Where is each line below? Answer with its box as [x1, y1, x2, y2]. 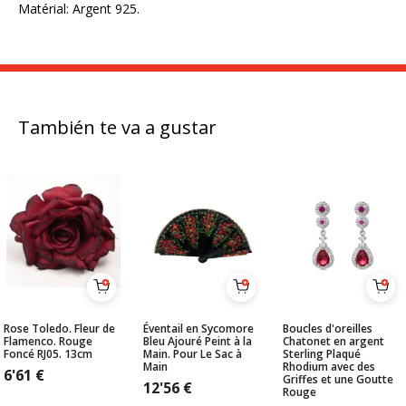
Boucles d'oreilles [283, 321, 372, 336]
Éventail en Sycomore [143, 321, 254, 336]
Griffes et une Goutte [283, 372, 393, 387]
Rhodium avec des [283, 359, 375, 374]
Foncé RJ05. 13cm [4, 346, 92, 362]
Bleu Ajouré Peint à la [143, 333, 252, 349]
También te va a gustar [18, 115, 217, 140]
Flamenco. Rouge [4, 333, 92, 349]
